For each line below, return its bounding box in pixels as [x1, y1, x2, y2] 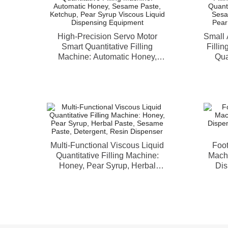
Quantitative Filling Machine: [55, 151, 159, 160]
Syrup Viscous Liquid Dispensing [47, 73, 167, 81]
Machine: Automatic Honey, [58, 52, 157, 61]
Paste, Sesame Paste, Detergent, [47, 172, 167, 180]
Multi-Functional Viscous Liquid [50, 141, 164, 150]
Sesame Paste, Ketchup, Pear [53, 63, 161, 71]
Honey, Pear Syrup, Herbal [59, 161, 156, 170]
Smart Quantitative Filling [62, 42, 153, 51]
